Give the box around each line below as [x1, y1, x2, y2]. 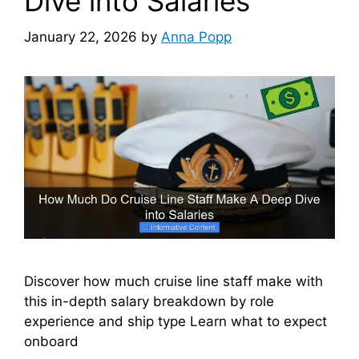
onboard [24, 333, 79, 350]
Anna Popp [161, 28, 232, 45]
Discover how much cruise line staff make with [24, 273, 323, 290]
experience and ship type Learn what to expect [24, 313, 327, 330]
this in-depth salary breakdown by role [24, 293, 274, 310]
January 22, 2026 [24, 28, 137, 45]
